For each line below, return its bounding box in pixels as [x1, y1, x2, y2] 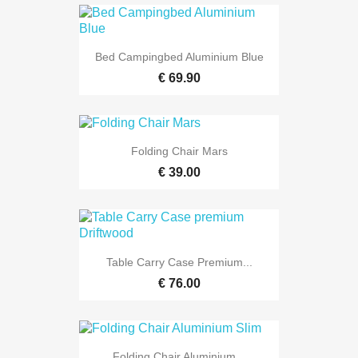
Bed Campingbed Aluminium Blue [94, 50, 264, 63]
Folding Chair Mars [130, 145, 228, 158]
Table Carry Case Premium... [105, 255, 253, 268]
